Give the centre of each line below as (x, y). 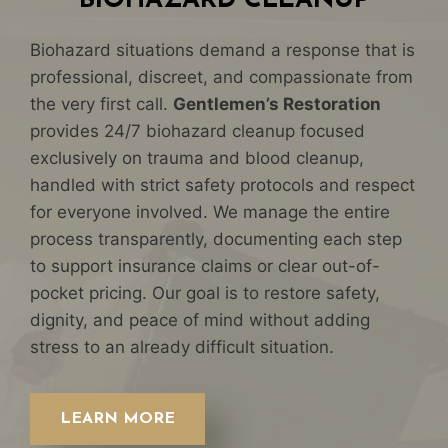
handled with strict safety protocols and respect (222, 185)
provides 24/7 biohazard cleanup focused (197, 131)
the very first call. (101, 104)
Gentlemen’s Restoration (277, 104)
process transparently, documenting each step (216, 239)
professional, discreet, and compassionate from (221, 77)
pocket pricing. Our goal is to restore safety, (205, 293)
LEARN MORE (117, 419)
